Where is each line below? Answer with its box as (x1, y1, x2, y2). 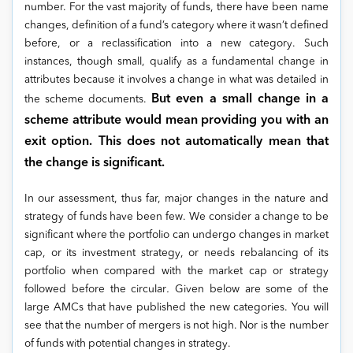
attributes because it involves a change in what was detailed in (24, 75, 329, 85)
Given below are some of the (175, 284, 329, 295)
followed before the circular (24, 284, 167, 295)
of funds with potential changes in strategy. (24, 339, 231, 349)
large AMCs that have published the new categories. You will (24, 303, 329, 313)
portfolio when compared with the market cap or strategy (24, 266, 329, 277)
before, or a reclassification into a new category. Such (24, 39, 329, 49)
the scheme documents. (24, 95, 152, 105)
